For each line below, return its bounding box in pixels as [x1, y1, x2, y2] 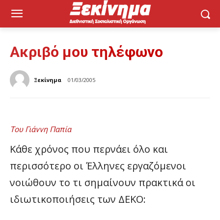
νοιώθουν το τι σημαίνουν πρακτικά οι [10, 176, 195, 189]
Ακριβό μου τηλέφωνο [10, 43, 163, 60]
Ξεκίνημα [34, 76, 61, 83]
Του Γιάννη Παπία [10, 125, 71, 134]
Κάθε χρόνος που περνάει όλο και [10, 142, 168, 156]
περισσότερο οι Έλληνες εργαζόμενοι [10, 159, 186, 172]
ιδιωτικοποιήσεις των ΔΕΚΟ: [10, 192, 146, 206]
